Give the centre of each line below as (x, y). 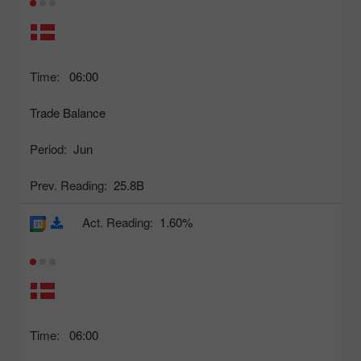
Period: (48, 148)
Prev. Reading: (68, 185)
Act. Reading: (118, 222)
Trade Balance (68, 112)
